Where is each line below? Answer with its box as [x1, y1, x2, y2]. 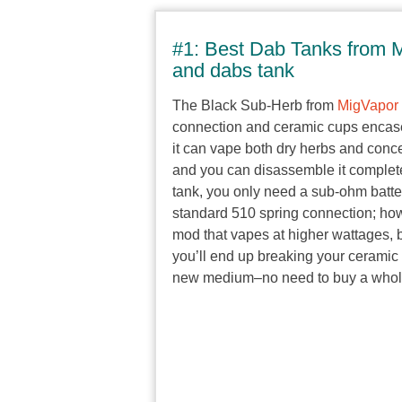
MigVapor [337, 98, 398, 113]
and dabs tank [172, 59, 294, 82]
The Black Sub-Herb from [172, 98, 337, 113]
